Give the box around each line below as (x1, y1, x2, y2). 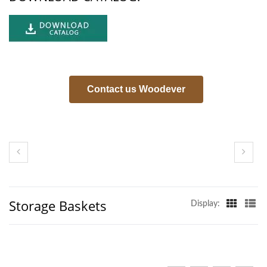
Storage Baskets (9, 197, 107, 215)
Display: (191, 200, 220, 209)
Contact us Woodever (86, 84, 185, 95)
